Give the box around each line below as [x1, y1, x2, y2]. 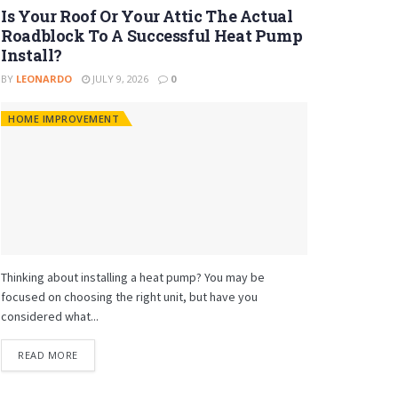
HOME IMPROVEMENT [8, 111, 119, 125]
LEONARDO [16, 71, 72, 85]
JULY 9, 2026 [90, 71, 148, 85]
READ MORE [18, 348, 78, 362]
